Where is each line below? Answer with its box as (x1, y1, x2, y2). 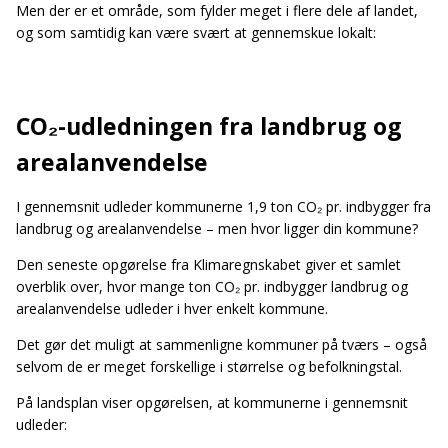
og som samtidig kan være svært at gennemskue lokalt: (16, 22, 380, 42)
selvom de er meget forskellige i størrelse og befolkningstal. (16, 356, 402, 376)
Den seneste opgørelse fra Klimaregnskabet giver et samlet (16, 254, 401, 274)
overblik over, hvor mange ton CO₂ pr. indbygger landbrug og (16, 276, 408, 296)
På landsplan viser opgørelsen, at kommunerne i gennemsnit (16, 392, 408, 412)
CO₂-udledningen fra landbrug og (16, 109, 402, 142)
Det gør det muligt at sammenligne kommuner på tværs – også (16, 334, 427, 354)
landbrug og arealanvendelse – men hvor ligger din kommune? (16, 218, 418, 238)
